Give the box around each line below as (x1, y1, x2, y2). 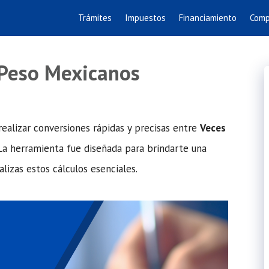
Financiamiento (179, 12, 237, 23)
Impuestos (125, 12, 166, 23)
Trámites (78, 12, 112, 23)
